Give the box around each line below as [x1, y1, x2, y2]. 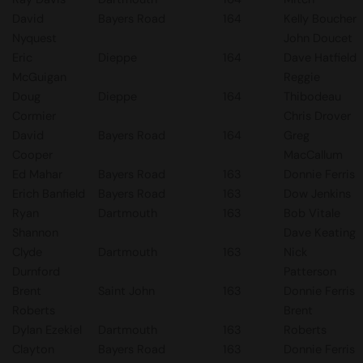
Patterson [284, 263, 336, 280]
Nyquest [12, 30, 57, 46]
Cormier [12, 108, 56, 124]
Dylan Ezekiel [12, 322, 82, 338]
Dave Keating [284, 224, 356, 241]
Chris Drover [284, 108, 351, 124]
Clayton [12, 341, 54, 357]
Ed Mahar [12, 166, 62, 182]
